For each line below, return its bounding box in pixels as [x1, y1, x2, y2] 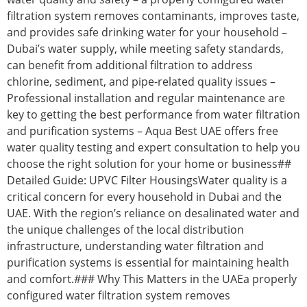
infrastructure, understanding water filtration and [7, 238, 264, 254]
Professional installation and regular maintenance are [7, 90, 285, 106]
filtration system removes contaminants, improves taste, [7, 8, 299, 24]
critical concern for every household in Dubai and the [7, 189, 282, 205]
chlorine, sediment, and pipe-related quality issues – [7, 74, 275, 90]
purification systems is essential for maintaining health [7, 255, 289, 271]
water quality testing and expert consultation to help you [7, 140, 300, 156]
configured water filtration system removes [7, 288, 230, 304]
